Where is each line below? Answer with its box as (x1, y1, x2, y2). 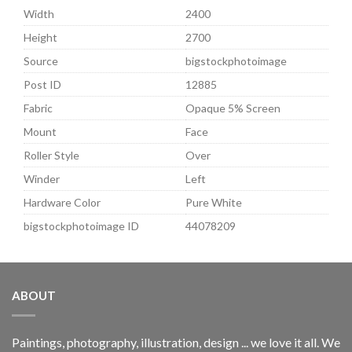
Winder (24, 172, 60, 186)
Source (24, 54, 58, 68)
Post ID (24, 78, 61, 92)
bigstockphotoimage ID (24, 219, 139, 233)
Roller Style (24, 148, 79, 163)
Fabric (24, 101, 53, 115)
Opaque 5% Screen (185, 101, 280, 115)
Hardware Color (24, 196, 101, 210)
